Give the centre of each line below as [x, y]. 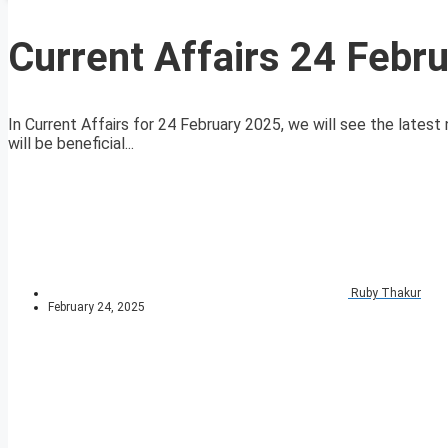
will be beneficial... [71, 144]
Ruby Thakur [386, 293]
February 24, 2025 [96, 307]
